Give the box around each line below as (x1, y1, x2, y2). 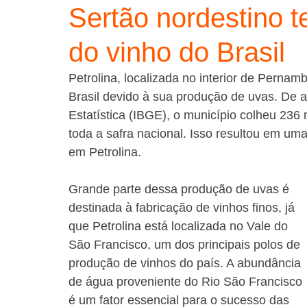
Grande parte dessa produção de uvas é (69, 182, 293, 196)
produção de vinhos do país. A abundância (69, 256, 304, 270)
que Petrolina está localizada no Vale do (69, 219, 291, 233)
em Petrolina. (69, 145, 141, 159)
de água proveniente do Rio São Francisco (69, 275, 306, 288)
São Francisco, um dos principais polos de (69, 238, 304, 251)
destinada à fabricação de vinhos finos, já (69, 201, 298, 214)
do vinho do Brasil (69, 37, 285, 67)
